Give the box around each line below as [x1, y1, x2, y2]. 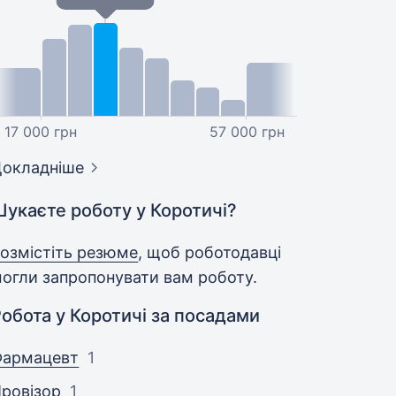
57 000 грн [209, 123, 285, 141]
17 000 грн [4, 123, 77, 141]
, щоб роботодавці [138, 243, 282, 262]
